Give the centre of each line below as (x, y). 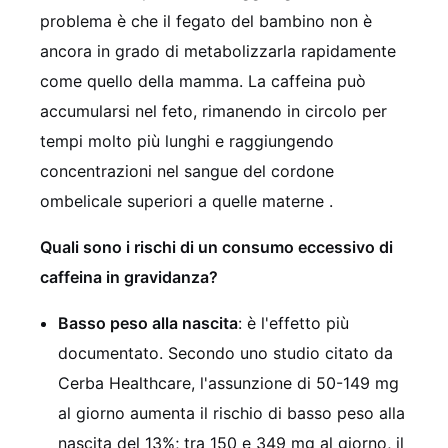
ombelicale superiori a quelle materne (184, 201)
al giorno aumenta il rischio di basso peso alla (231, 413)
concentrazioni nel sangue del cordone (187, 171)
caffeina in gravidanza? (129, 277)
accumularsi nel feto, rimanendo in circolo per (213, 111)
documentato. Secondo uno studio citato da (225, 353)
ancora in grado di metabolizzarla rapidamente (218, 51)
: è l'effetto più (293, 323)
